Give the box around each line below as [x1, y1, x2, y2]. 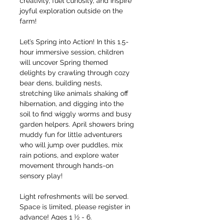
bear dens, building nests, [20, 79, 104, 87]
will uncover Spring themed [20, 58, 110, 66]
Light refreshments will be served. [20, 192, 131, 200]
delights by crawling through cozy [20, 69, 132, 77]
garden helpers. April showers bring [20, 120, 136, 128]
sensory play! [20, 172, 63, 180]
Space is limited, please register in [20, 203, 132, 211]
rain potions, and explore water [20, 151, 121, 159]
